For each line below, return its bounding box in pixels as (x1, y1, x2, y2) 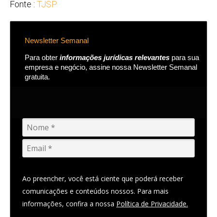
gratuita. (25, 73, 50, 81)
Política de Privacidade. (116, 199, 188, 209)
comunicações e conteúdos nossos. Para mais (22, 186, 169, 196)
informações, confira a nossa (22, 199, 116, 209)
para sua (170, 54, 199, 62)
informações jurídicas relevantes (60, 54, 170, 62)
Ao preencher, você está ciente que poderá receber (22, 174, 183, 184)
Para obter (25, 54, 60, 62)
